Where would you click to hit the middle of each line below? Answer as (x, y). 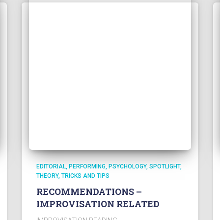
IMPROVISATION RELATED (98, 204)
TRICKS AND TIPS (85, 176)
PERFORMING (87, 166)
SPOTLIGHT (165, 166)
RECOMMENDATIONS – (89, 192)
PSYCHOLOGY (127, 166)
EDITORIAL (51, 166)
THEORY (47, 176)
